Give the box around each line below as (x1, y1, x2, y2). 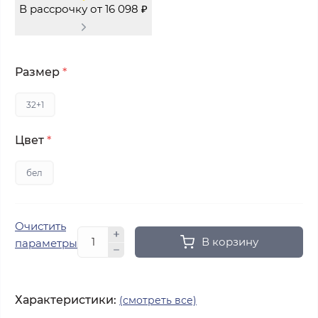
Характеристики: (15, 293, 116, 307)
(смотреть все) (119, 294, 197, 307)
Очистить (15, 219, 66, 234)
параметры (15, 236, 77, 251)
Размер (15, 65, 62, 79)
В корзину (201, 235, 258, 249)
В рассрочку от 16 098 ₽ (19, 2, 148, 16)
